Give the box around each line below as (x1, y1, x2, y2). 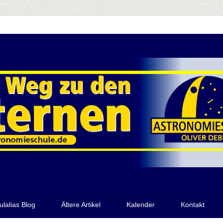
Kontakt (181, 201, 205, 209)
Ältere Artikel (61, 201, 101, 209)
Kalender (126, 201, 155, 209)
